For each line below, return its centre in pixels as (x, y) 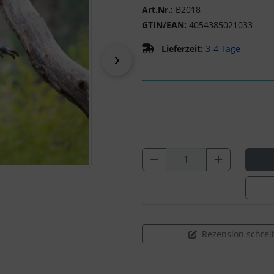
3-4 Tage (223, 48)
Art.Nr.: (157, 9)
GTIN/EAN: (164, 24)
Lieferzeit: (182, 48)
